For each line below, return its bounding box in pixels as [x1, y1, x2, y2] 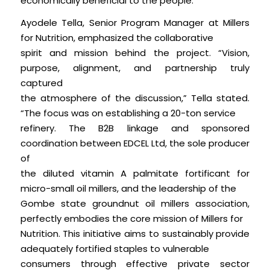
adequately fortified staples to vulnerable [20, 242, 209, 256]
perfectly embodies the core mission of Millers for [20, 212, 243, 225]
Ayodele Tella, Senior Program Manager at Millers [20, 16, 250, 30]
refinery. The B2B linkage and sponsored [20, 122, 250, 135]
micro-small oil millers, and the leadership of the [20, 182, 236, 195]
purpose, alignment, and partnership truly [20, 61, 250, 75]
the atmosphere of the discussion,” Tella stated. [20, 92, 250, 105]
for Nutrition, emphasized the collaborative [20, 31, 213, 45]
